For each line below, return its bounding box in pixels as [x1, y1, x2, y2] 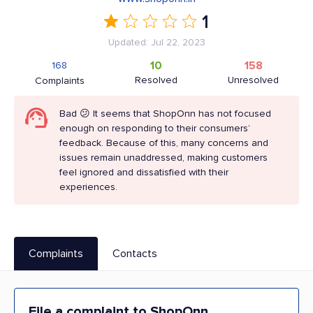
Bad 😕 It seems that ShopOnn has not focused [59, 108, 271, 119]
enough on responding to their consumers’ [59, 122, 250, 134]
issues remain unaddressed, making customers [59, 152, 268, 163]
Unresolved [228, 73, 279, 86]
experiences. [59, 181, 117, 193]
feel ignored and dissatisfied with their [59, 166, 228, 178]
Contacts [112, 246, 157, 261]
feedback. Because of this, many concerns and [59, 137, 268, 149]
